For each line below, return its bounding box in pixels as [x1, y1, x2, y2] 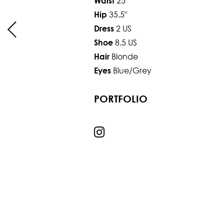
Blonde [111, 51, 138, 62]
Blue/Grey [112, 65, 151, 76]
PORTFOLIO [93, 93, 147, 105]
